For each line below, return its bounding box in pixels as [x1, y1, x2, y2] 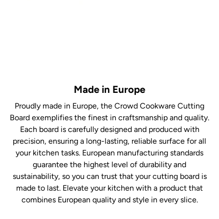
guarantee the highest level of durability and [33, 160, 186, 170]
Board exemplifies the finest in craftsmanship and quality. [10, 113, 209, 123]
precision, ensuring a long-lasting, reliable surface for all [13, 136, 206, 146]
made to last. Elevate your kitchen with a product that [16, 183, 203, 193]
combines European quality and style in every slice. [21, 195, 198, 205]
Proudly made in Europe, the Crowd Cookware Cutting [15, 101, 204, 111]
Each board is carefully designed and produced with [20, 125, 199, 134]
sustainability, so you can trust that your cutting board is [12, 172, 207, 181]
